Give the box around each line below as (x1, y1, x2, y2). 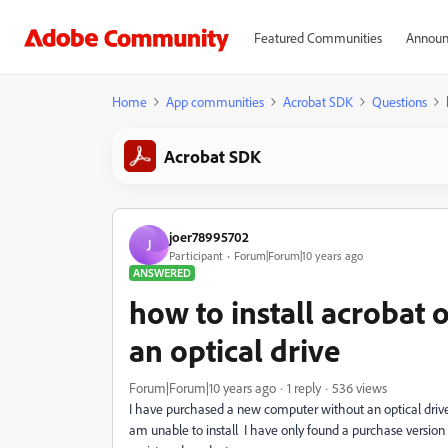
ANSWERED (133, 265, 191, 280)
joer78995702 (169, 227, 249, 245)
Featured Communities (253, 29, 382, 46)
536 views (332, 379, 387, 396)
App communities (166, 93, 264, 110)
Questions (372, 93, 427, 110)
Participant (169, 247, 223, 263)
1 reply (287, 379, 321, 396)
